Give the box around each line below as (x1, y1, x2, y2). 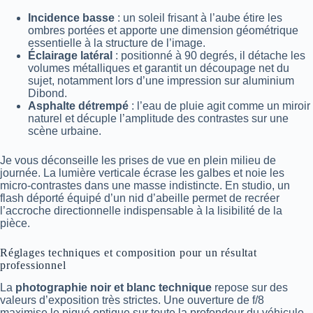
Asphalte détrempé (28, 99, 129, 112)
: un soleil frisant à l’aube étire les (115, 11, 282, 24)
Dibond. (28, 87, 67, 99)
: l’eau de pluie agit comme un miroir (129, 99, 310, 112)
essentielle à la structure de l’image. (28, 36, 205, 49)
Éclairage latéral (28, 49, 112, 61)
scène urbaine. (28, 124, 101, 137)
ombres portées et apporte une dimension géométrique (28, 24, 298, 36)
